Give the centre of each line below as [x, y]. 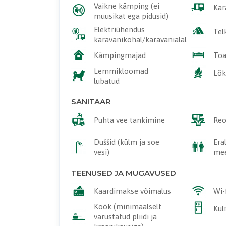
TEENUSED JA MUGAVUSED [123, 173]
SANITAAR [91, 101]
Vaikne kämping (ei [126, 6]
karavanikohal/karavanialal [140, 40]
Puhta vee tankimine [129, 120]
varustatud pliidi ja [125, 217]
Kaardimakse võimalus [132, 191]
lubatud [106, 81]
